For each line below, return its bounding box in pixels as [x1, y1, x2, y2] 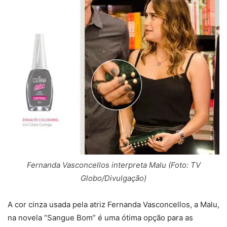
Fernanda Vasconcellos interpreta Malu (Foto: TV [26, 160, 201, 170]
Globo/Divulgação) [81, 173, 146, 183]
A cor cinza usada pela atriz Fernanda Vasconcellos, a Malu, [8, 199, 219, 209]
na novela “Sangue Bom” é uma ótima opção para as [8, 212, 193, 222]
